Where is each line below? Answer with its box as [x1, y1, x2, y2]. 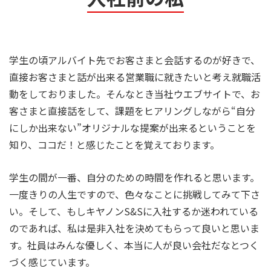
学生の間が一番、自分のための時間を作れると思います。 [9, 170, 260, 185]
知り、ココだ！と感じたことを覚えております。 [9, 137, 220, 152]
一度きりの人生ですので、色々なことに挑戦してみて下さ [9, 187, 260, 202]
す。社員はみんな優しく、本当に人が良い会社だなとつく [9, 238, 259, 253]
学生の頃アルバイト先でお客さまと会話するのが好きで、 [9, 53, 260, 68]
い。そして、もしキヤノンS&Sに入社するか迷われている [9, 204, 258, 219]
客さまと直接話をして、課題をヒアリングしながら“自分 [9, 103, 255, 119]
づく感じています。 [9, 255, 95, 270]
